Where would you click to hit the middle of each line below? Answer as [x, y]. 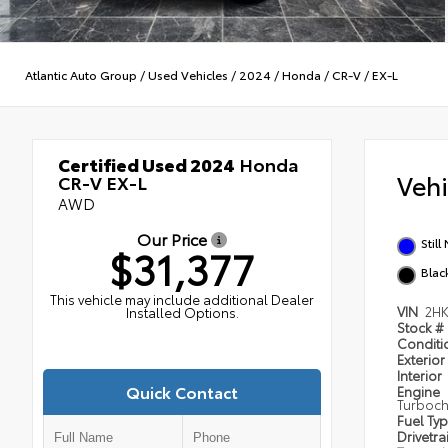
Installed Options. [182, 312]
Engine [420, 391]
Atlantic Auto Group [81, 74]
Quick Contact [182, 392]
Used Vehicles [188, 74]
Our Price [174, 239]
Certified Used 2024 [146, 164]
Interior [421, 375]
